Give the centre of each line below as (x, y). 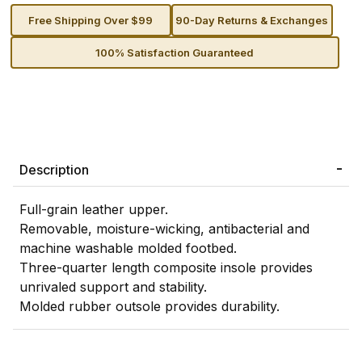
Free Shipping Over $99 (91, 20)
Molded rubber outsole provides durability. (149, 307)
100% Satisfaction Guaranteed (175, 52)
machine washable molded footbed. (128, 248)
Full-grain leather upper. (94, 210)
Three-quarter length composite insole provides (166, 268)
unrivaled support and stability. (113, 287)
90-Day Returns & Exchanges (252, 20)
